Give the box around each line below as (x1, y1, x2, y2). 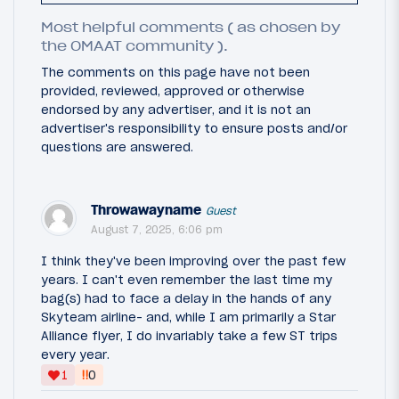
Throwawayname (91, 200, 201, 218)
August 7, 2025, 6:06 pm (91, 222, 223, 236)
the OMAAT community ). (41, 37, 228, 54)
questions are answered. (41, 138, 193, 155)
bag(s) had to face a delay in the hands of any (41, 289, 331, 306)
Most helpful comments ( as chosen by (41, 19, 340, 36)
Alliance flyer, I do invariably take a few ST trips (41, 327, 338, 344)
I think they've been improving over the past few (41, 252, 346, 269)
